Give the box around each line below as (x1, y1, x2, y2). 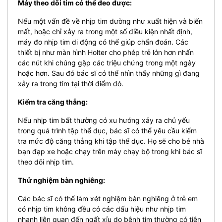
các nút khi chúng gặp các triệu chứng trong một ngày (18, 58, 196, 67)
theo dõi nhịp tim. (18, 157, 74, 166)
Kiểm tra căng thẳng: (18, 97, 88, 106)
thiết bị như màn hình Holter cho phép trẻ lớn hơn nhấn (18, 48, 194, 56)
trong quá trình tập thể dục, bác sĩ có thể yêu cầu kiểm (18, 126, 197, 135)
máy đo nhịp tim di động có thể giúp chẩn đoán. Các (18, 37, 188, 46)
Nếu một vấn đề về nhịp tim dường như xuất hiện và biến (18, 16, 203, 25)
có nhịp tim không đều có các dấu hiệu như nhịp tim (18, 204, 186, 213)
